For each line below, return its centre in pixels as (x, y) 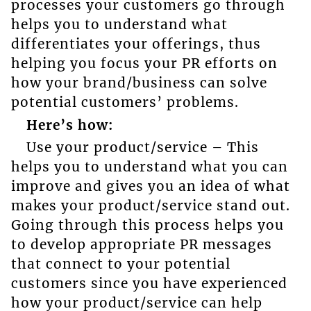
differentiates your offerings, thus (136, 44)
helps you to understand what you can (149, 166)
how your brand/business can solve (139, 83)
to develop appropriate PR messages (141, 244)
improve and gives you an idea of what (150, 186)
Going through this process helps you (147, 225)
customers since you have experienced (149, 283)
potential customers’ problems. (125, 102)
